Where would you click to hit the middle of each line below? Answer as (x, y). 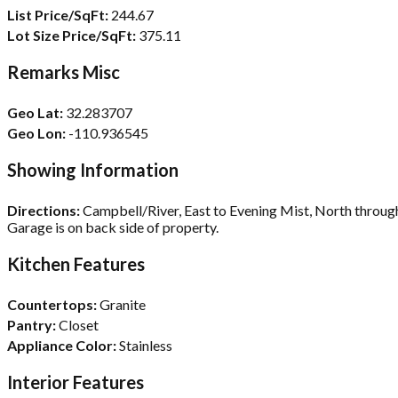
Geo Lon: (36, 132)
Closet (77, 324)
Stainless (144, 345)
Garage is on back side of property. (113, 227)
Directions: (44, 210)
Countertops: (52, 304)
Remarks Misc (64, 72)
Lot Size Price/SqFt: (72, 35)
